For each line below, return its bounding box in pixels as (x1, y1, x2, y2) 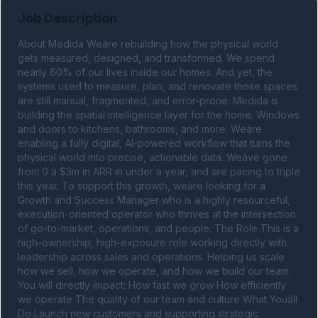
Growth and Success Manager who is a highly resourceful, (18, 194, 290, 206)
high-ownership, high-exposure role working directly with (18, 236, 287, 248)
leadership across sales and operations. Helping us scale (18, 251, 285, 263)
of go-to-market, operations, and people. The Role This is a (18, 222, 299, 234)
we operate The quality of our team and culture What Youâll (18, 293, 297, 305)
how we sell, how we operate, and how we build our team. (18, 265, 291, 277)
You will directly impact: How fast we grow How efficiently (18, 279, 286, 291)
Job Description (18, 11, 117, 26)
